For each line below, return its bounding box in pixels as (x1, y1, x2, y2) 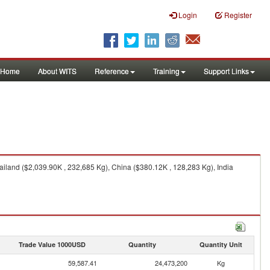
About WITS (38, 66, 77, 76)
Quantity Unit (199, 240, 242, 249)
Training (153, 66, 180, 76)
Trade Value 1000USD (18, 240, 86, 249)
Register (224, 10, 252, 20)
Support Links (204, 66, 249, 76)
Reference (95, 66, 129, 76)
